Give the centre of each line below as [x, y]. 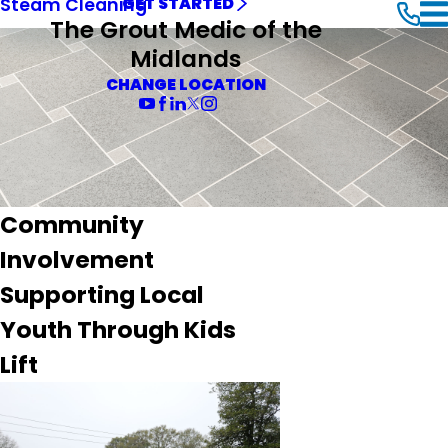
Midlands [186, 58]
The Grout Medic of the [185, 29]
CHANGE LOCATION [185, 84]
